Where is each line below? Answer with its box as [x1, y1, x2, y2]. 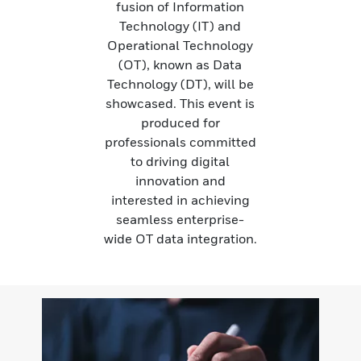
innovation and [135, 172, 226, 189]
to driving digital [131, 153, 230, 170]
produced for [140, 114, 220, 131]
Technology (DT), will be [106, 76, 254, 93]
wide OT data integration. [103, 230, 257, 247]
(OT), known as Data [118, 56, 243, 73]
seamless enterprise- [116, 211, 245, 228]
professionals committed [104, 134, 256, 151]
